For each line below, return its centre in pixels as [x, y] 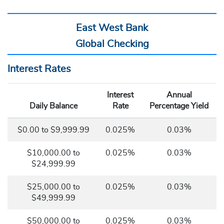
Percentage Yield [179, 106]
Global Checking [112, 44]
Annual [179, 95]
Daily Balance [53, 106]
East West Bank [112, 28]
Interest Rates [39, 69]
